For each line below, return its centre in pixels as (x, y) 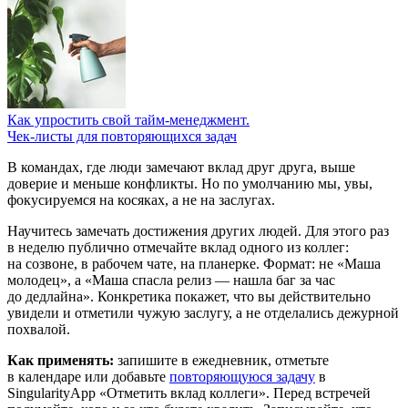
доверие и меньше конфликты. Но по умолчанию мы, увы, (190, 183)
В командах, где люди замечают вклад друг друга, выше (181, 167)
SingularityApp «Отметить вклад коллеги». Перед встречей (189, 393)
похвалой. (39, 329)
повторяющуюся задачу (242, 376)
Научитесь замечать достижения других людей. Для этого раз (198, 230)
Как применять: (61, 360)
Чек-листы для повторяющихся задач (122, 136)
